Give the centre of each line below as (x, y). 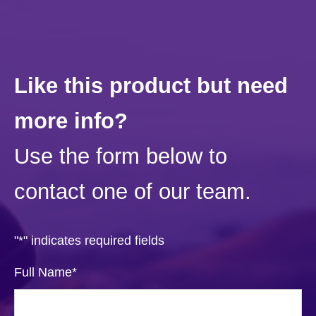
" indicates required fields (94, 241)
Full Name (43, 273)
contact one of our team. (133, 191)
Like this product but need (151, 85)
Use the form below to (121, 156)
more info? (71, 121)
